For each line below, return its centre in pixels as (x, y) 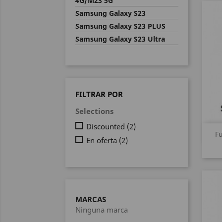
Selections (94, 111)
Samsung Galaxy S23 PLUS (120, 26)
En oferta (103, 140)
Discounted (107, 126)
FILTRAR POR (99, 94)
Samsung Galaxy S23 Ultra (120, 39)
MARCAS (91, 199)
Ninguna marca (102, 209)
